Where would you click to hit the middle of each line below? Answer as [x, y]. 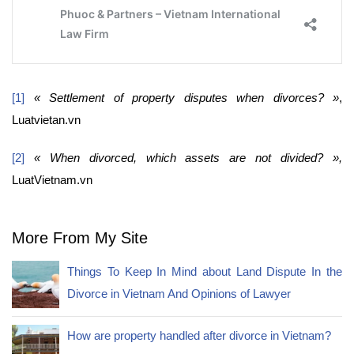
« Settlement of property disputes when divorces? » [186, 98]
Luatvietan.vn [46, 120]
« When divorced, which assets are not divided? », [188, 158]
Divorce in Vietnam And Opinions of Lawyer [179, 294]
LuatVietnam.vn [52, 180]
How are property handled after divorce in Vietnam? [199, 336]
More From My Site [80, 238]
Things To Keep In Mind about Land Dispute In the [205, 272]
